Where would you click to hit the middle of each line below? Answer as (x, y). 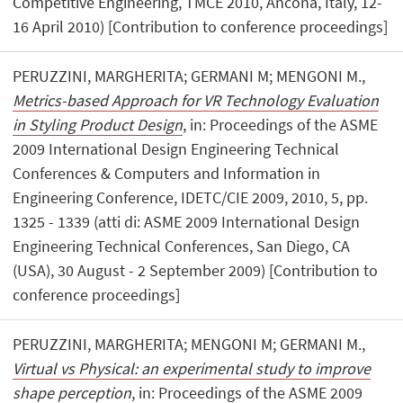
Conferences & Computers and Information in (167, 173)
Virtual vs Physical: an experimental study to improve (192, 368)
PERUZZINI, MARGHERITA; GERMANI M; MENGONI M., (189, 76)
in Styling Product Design (98, 124)
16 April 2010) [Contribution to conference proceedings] (201, 26)
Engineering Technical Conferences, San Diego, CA (182, 246)
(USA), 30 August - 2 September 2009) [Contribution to (196, 270)
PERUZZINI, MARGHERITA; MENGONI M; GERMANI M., (189, 344)
